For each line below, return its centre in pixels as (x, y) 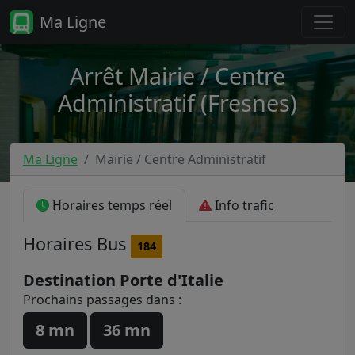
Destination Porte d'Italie (123, 280)
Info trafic (243, 205)
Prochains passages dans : (102, 300)
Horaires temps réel (111, 205)
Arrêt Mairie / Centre (177, 76)
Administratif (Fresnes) (177, 103)
